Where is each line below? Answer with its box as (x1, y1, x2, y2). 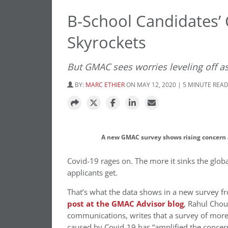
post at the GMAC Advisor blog (67, 198, 184, 209)
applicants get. (67, 167, 118, 178)
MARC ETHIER (85, 80, 125, 89)
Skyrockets (67, 32, 146, 53)
